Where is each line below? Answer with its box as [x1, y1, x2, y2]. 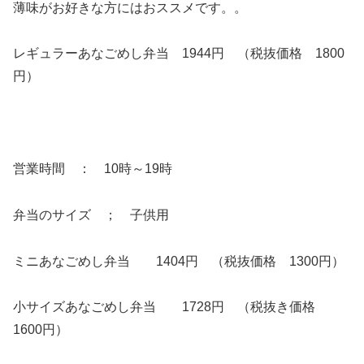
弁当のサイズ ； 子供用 [13, 207, 169, 222]
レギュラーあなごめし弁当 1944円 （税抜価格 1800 [13, 46, 344, 61]
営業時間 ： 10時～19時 [13, 161, 172, 175]
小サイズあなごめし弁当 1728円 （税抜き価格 [13, 300, 328, 314]
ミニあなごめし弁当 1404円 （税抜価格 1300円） [13, 253, 344, 268]
